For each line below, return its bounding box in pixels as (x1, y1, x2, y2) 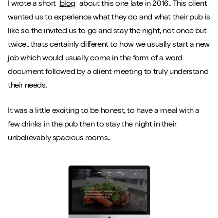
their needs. (7, 82, 47, 91)
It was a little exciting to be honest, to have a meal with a (7, 108, 200, 116)
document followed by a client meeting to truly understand (7, 69, 209, 77)
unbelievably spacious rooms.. (7, 135, 110, 143)
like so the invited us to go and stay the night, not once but (7, 28, 207, 36)
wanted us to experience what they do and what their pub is (7, 14, 210, 22)
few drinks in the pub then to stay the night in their (7, 121, 177, 129)
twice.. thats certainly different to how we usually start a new (7, 41, 210, 50)
